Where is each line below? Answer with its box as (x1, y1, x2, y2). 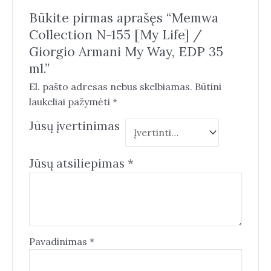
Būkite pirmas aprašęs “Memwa (28, 9, 218, 27)
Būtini (194, 80, 221, 93)
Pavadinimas (28, 235, 90, 248)
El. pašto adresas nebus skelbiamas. (28, 80, 192, 93)
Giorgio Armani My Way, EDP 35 (28, 43, 223, 60)
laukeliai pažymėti (28, 95, 113, 108)
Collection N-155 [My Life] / (28, 26, 202, 44)
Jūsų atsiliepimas (28, 156, 128, 171)
